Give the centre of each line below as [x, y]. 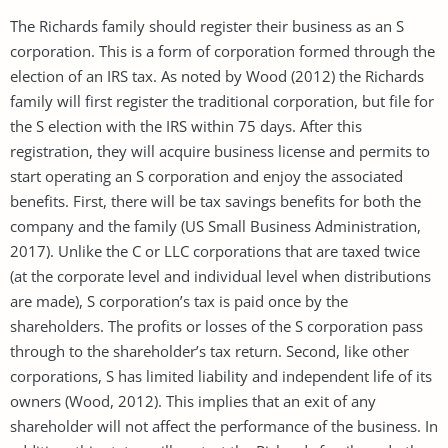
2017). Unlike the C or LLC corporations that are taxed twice [215, 250]
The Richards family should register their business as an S [207, 25]
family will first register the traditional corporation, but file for [222, 100]
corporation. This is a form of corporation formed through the [222, 50]
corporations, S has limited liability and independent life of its [221, 375]
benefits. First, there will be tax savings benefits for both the [215, 200]
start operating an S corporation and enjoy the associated [206, 175]
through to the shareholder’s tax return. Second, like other [209, 350]
